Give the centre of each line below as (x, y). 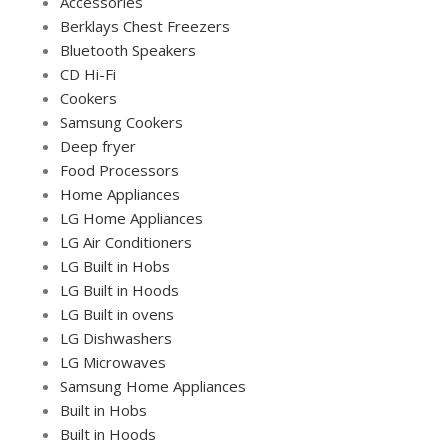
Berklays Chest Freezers (145, 25)
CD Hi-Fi (88, 73)
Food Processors (119, 169)
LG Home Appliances (131, 217)
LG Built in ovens (117, 313)
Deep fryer (98, 145)
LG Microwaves (113, 361)
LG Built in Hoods (119, 289)
